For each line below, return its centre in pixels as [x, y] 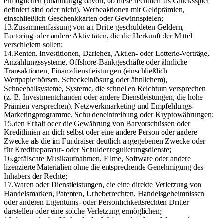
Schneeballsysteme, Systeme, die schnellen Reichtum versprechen [105, 88]
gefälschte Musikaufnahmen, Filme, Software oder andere [102, 158]
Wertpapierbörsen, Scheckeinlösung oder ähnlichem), [86, 79]
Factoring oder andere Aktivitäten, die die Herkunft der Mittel [98, 36]
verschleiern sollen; [33, 44]
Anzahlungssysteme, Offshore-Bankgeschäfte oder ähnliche [96, 62]
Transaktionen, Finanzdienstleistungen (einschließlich [86, 71]
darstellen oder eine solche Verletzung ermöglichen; [83, 211]
